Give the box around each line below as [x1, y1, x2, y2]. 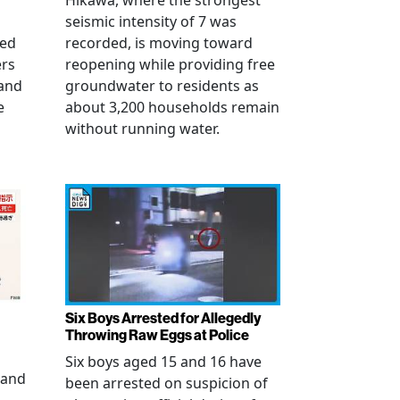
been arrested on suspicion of [65, 372, 268, 393]
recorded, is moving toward [65, 33, 253, 54]
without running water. [65, 119, 220, 139]
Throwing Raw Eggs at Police [65, 326, 249, 344]
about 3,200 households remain [65, 97, 279, 118]
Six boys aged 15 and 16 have [65, 351, 262, 371]
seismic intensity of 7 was [65, 12, 237, 32]
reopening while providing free [65, 54, 275, 75]
